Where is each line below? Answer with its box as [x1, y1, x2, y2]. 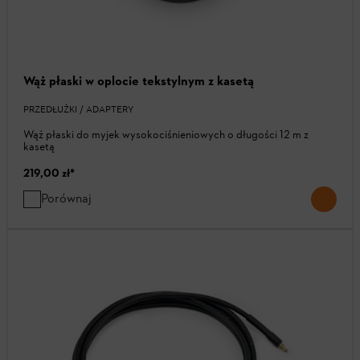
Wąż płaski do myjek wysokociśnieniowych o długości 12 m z [23, 127, 309, 141]
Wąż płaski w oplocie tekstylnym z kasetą [23, 72, 254, 88]
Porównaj [41, 190, 92, 206]
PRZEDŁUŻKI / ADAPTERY [23, 103, 133, 115]
